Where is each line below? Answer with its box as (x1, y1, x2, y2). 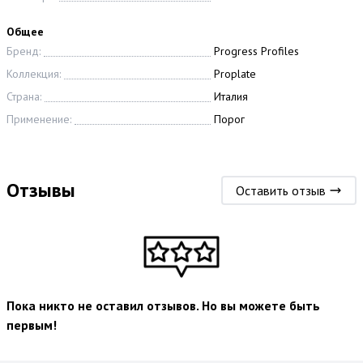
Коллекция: (6, 66, 61, 81)
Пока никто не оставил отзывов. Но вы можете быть (6, 297, 320, 314)
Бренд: (6, 43, 41, 58)
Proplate (214, 66, 256, 81)
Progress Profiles (214, 43, 299, 58)
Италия (214, 88, 248, 104)
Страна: (6, 88, 41, 104)
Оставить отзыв (236, 181, 326, 199)
